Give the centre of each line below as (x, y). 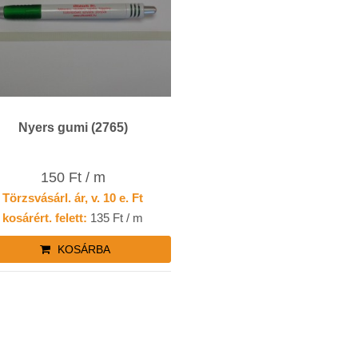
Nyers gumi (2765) (73, 127)
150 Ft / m (73, 178)
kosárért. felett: (45, 218)
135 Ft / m (115, 218)
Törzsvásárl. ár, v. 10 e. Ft (73, 198)
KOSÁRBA (82, 250)
